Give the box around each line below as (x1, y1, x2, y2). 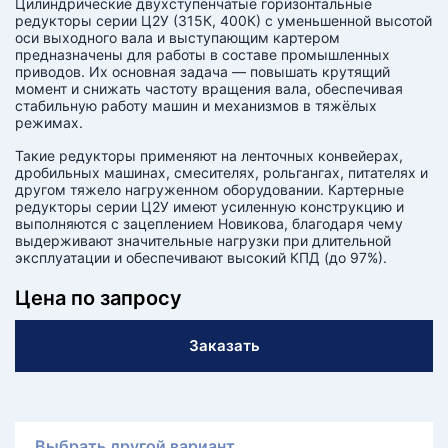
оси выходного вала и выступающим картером (15, 29, 340, 46)
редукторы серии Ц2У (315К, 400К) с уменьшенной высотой (15, 12, 432, 29)
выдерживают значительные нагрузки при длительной (15, 232, 391, 249)
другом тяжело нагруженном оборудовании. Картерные (15, 181, 404, 198)
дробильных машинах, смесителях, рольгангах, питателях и (15, 164, 428, 181)
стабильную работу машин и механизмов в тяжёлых (15, 97, 377, 114)
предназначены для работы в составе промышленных (15, 46, 390, 63)
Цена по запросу (15, 286, 182, 310)
